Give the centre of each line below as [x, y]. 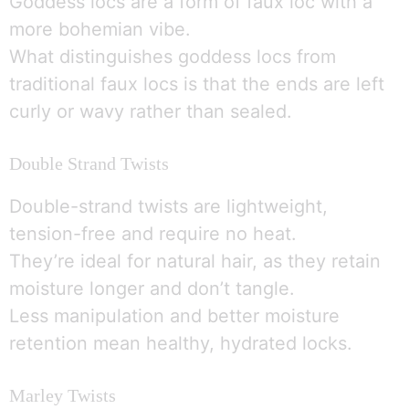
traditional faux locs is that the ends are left [197, 84]
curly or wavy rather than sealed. [151, 111]
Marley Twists [63, 395]
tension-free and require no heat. [153, 233]
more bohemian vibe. [100, 29]
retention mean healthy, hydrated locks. [181, 343]
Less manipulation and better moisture [174, 315]
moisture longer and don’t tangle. [152, 288]
